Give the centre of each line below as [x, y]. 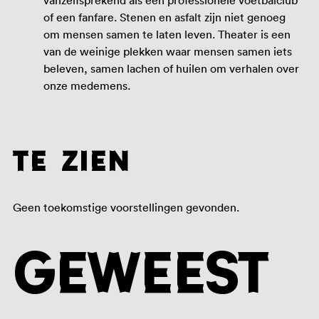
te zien [72, 161]
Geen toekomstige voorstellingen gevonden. [126, 207]
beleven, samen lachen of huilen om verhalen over [172, 69]
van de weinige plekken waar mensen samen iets [168, 52]
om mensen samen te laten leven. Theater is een [167, 35]
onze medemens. [87, 86]
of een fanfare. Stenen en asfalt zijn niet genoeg [165, 17]
